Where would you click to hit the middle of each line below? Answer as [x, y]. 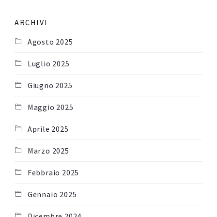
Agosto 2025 [50, 42]
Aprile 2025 [48, 129]
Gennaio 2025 [52, 194]
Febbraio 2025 [53, 173]
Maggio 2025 [50, 107]
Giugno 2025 [50, 85]
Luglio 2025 [48, 64]
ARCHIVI [31, 23]
